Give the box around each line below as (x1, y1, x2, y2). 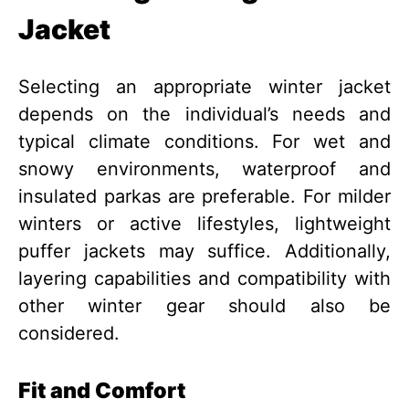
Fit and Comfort (18, 377, 185, 404)
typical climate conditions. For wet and (18, 131, 391, 153)
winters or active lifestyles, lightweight (18, 213, 391, 236)
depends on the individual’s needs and (18, 103, 391, 126)
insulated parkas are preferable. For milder (18, 185, 391, 208)
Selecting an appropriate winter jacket (18, 76, 391, 99)
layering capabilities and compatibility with (18, 267, 391, 290)
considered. (18, 322, 120, 345)
